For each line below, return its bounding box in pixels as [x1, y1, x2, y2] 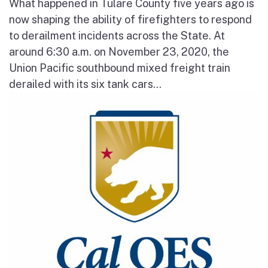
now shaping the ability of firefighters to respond [9, 13, 252, 26]
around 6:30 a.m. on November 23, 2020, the [9, 45, 229, 58]
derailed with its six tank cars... [9, 77, 162, 90]
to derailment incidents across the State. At [9, 29, 225, 42]
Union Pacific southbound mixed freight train [9, 61, 230, 74]
